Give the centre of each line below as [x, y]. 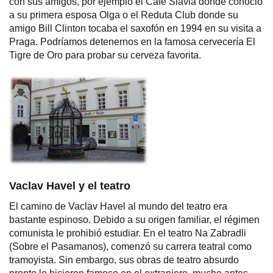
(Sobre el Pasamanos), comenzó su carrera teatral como [130, 246]
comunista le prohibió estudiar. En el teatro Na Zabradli [128, 233]
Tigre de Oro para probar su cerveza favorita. [105, 55]
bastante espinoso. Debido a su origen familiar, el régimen [134, 219]
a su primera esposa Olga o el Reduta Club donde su [124, 15]
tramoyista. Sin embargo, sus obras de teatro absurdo [124, 260]
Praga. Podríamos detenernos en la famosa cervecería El [132, 41]
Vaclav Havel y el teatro [70, 186]
